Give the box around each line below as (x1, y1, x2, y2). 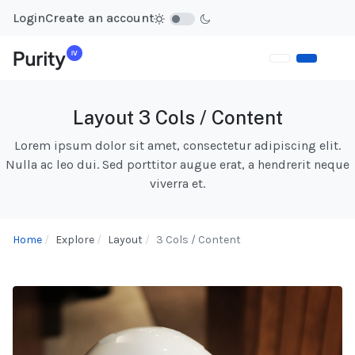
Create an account (45, 10, 154, 25)
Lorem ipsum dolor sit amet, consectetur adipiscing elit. (14, 138, 341, 154)
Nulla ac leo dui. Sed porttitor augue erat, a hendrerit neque (6, 157, 349, 173)
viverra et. (150, 176, 205, 192)
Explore (55, 233, 94, 247)
